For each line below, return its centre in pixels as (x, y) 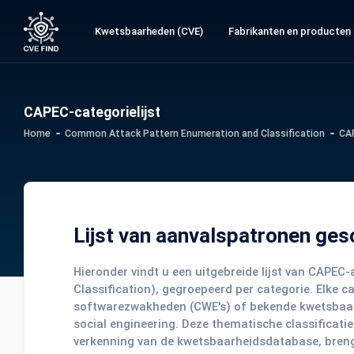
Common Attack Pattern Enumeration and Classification (195, 133)
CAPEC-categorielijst (92, 112)
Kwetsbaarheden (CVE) (149, 31)
